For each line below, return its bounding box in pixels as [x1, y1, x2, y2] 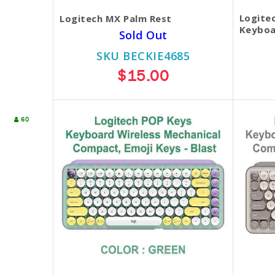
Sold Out [118, 27, 168, 42]
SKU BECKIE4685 [96, 48, 190, 63]
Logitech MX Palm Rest [60, 12, 172, 25]
